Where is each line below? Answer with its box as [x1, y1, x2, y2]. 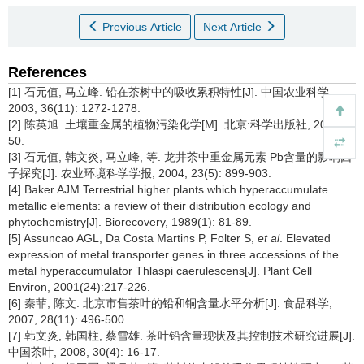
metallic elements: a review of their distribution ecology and [8, 198, 311, 212]
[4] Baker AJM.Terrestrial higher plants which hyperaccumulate [8, 182, 328, 196]
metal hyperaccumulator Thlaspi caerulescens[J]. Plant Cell [8, 263, 312, 277]
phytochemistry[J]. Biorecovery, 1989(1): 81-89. [8, 214, 252, 228]
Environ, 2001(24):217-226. [8, 279, 150, 293]
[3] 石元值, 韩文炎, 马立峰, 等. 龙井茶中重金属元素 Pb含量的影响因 [8, 149, 352, 163]
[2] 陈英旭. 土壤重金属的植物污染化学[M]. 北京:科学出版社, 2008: [8, 117, 343, 131]
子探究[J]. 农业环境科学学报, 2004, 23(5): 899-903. [8, 166, 271, 180]
